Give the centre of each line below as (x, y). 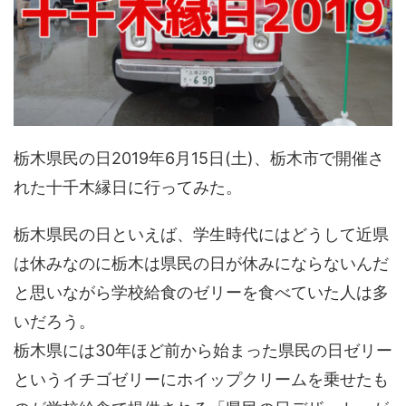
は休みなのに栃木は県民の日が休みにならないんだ (201, 263)
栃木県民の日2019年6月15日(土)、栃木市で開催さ (199, 158)
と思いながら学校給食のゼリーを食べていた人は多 (201, 292)
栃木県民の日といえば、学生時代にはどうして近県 (201, 234)
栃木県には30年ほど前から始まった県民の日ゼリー (203, 350)
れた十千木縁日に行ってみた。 (128, 187)
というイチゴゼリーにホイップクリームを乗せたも (201, 379)
